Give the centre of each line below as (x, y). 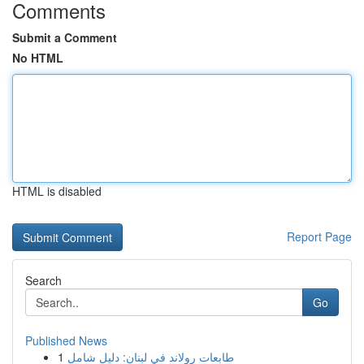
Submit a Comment (65, 37)
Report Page (319, 236)
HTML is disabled (57, 191)
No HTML (38, 58)
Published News (66, 340)
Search (43, 280)
